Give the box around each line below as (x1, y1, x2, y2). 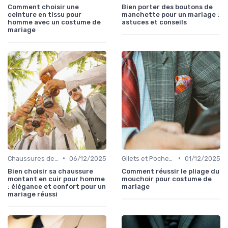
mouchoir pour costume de (122, 175, 212, 183)
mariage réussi (8, 190, 58, 198)
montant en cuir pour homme (8, 175, 105, 183)
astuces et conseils (122, 18, 187, 26)
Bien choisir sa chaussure (8, 167, 93, 175)
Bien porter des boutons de (122, 3, 213, 11)
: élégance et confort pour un (8, 182, 106, 190)
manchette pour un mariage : (122, 10, 219, 18)
